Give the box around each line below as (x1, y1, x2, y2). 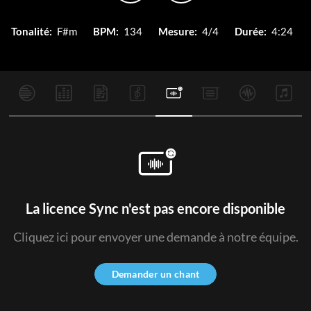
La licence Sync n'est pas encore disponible (26, 200, 285, 217)
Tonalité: (11, 25, 52, 37)
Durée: (235, 25, 267, 37)
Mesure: (158, 25, 197, 37)
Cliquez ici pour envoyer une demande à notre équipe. (12, 229, 299, 244)
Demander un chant (111, 268, 200, 280)
